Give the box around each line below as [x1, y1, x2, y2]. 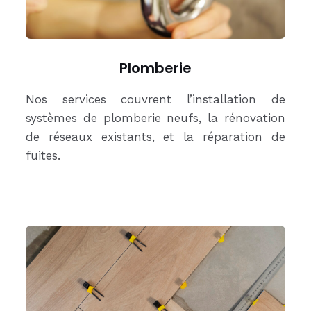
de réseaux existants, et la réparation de [26, 130, 285, 144]
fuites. [26, 149, 65, 163]
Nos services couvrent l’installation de [26, 92, 285, 107]
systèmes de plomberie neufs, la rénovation [26, 111, 285, 126]
